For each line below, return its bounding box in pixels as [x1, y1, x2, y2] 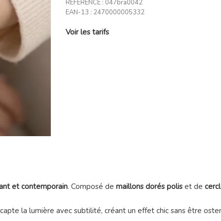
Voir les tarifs [66, 27, 110, 37]
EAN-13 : [66, 7, 92, 17]
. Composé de [67, 181, 116, 191]
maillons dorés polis [115, 181, 183, 191]
